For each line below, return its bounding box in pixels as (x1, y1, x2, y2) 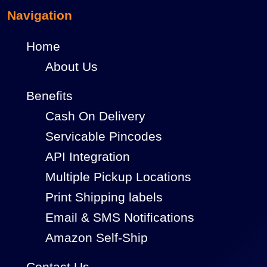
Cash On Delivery (45, 109, 145, 123)
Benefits (26, 89, 73, 103)
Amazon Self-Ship (45, 231, 148, 245)
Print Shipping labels (45, 190, 163, 204)
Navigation (7, 8, 72, 23)
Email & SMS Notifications (45, 210, 194, 225)
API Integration (45, 150, 130, 164)
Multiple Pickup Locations (45, 170, 191, 184)
